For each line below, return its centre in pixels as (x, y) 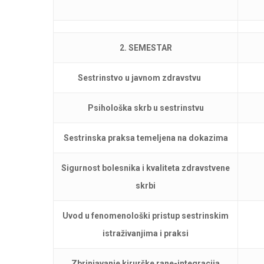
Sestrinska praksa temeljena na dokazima (146, 138)
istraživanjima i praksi (146, 233)
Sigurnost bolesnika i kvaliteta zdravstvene (146, 168)
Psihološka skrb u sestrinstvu (146, 108)
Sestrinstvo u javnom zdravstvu (139, 78)
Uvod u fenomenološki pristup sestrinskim (146, 216)
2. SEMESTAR (146, 48)
